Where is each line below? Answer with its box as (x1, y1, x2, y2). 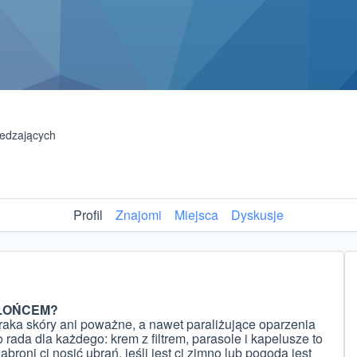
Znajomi (116, 206, 162, 224)
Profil (73, 206, 103, 224)
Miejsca (175, 206, 218, 224)
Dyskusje (231, 206, 284, 224)
